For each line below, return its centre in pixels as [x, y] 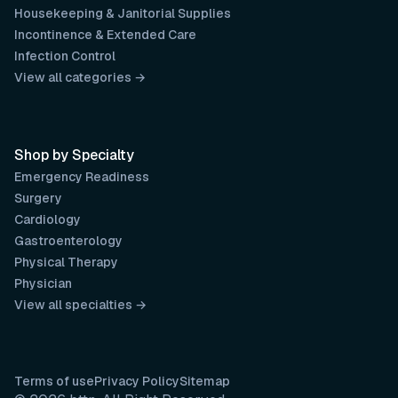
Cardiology [48, 219]
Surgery [38, 198]
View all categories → [80, 77]
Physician [43, 283]
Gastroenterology [68, 241]
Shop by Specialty [74, 155]
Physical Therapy [66, 262]
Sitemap [205, 381]
